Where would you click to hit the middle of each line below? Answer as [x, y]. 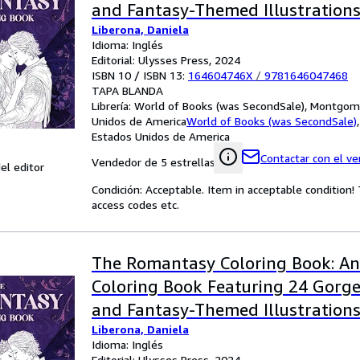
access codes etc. [135, 205]
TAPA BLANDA [127, 90]
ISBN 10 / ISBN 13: [140, 75]
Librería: [113, 106]
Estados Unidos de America [161, 136]
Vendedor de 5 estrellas [153, 162]
